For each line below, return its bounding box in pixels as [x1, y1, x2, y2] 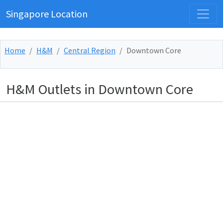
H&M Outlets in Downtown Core [6, 80, 193, 98]
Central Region [64, 45, 115, 55]
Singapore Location [6, 7, 88, 20]
